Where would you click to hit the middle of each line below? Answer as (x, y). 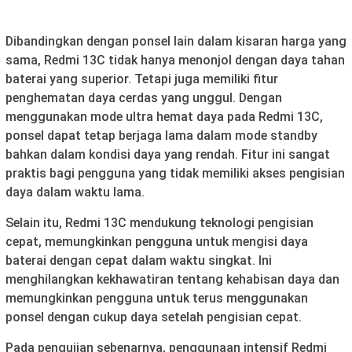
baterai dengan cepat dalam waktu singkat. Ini (139, 260)
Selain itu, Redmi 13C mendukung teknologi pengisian (159, 222)
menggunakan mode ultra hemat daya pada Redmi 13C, (164, 116)
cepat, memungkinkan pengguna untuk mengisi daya (157, 241)
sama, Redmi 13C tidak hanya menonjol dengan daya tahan (175, 60)
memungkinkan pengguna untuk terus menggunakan (157, 298)
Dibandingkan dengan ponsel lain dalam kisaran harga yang (176, 41)
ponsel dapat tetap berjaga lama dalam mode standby (161, 135)
